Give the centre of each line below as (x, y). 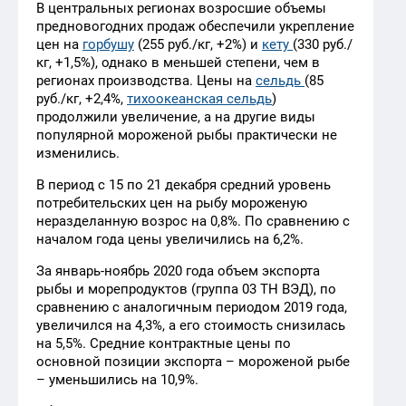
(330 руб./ (323, 44)
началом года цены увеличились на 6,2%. (170, 239)
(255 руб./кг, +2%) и (198, 44)
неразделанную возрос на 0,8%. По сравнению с (193, 221)
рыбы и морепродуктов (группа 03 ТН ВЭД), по (186, 289)
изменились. (78, 153)
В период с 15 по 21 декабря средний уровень (184, 184)
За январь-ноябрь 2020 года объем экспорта (178, 271)
